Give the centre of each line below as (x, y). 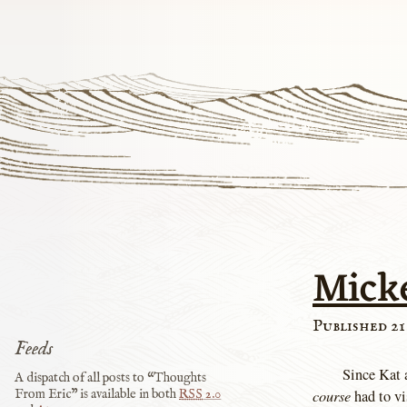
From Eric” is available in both (97, 395)
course (332, 395)
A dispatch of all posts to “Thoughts (111, 378)
